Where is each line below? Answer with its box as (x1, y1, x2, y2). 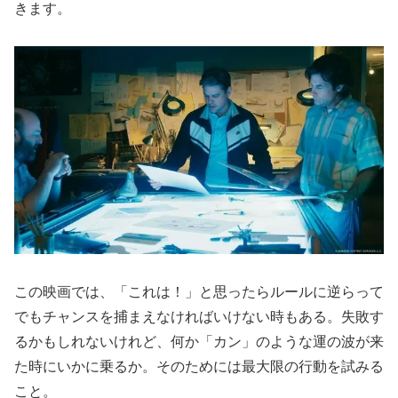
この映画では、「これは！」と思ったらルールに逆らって (14, 284, 384, 300)
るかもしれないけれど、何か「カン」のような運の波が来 (14, 334, 384, 350)
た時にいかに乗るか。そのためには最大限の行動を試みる (14, 359, 384, 375)
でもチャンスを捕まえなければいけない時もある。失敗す (14, 309, 384, 325)
